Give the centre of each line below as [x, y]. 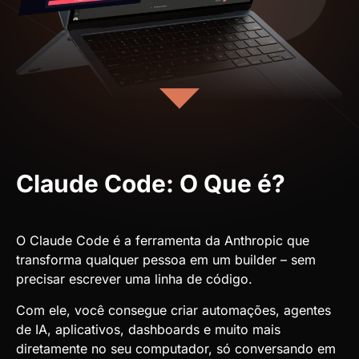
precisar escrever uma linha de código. [134, 279]
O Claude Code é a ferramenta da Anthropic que [163, 241]
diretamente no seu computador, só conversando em [176, 348]
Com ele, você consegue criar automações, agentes [173, 310]
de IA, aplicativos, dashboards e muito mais [148, 329]
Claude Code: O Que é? [151, 184]
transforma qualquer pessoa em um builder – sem [166, 260]
